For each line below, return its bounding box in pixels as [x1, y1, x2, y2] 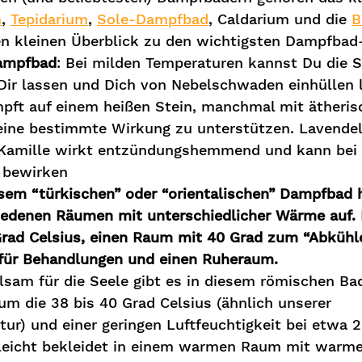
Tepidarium [11, 10, 88, 27]
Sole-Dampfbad [97, 10, 208, 27]
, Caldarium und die [208, 10, 351, 27]
